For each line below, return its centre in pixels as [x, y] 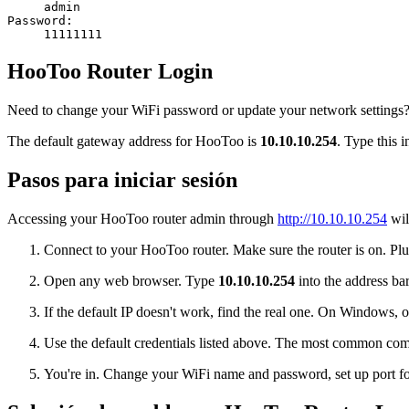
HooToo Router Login [110, 72]
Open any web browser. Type [131, 280]
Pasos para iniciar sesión [122, 179]
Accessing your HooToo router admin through [142, 218]
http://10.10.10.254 [332, 218]
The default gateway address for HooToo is [134, 141]
